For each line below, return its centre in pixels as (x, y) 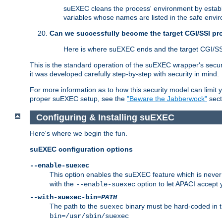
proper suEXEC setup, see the (78, 99)
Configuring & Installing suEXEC (105, 117)
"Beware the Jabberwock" (167, 99)
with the (63, 184)
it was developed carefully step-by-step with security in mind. (124, 74)
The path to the (75, 206)
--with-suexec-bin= (65, 197)
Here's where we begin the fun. (79, 134)
